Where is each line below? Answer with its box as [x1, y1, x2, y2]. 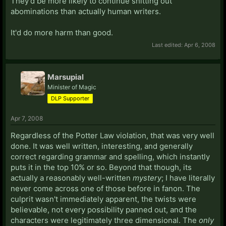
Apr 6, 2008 [184, 41, 215, 48]
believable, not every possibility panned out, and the [11, 204, 197, 214]
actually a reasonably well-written [11, 173, 133, 183]
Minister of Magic [47, 83, 96, 91]
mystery [133, 173, 161, 183]
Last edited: [152, 41, 184, 48]
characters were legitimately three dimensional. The [11, 215, 199, 225]
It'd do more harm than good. [11, 27, 113, 37]
